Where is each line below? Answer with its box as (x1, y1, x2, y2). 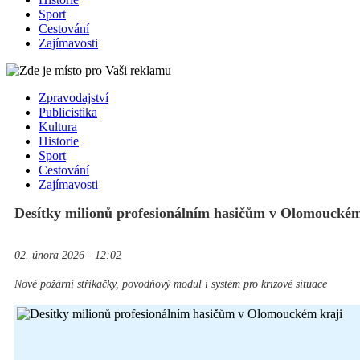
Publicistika (39, 105, 97, 120)
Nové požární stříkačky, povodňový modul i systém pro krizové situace (14, 278, 327, 291)
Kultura (39, 120, 77, 134)
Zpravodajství (39, 91, 108, 105)
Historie (39, 134, 79, 149)
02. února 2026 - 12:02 (14, 249, 121, 262)
